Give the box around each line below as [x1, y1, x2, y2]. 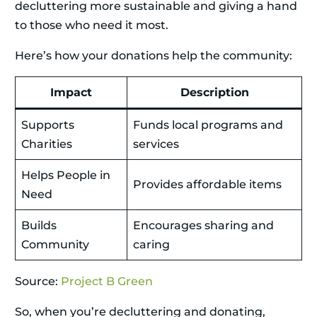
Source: [15, 275, 61, 289]
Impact [50, 86, 92, 100]
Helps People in [21, 168, 110, 183]
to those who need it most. [15, 18, 168, 33]
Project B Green [61, 275, 153, 289]
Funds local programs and [133, 118, 283, 132]
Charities [21, 137, 72, 151]
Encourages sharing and [133, 219, 274, 233]
